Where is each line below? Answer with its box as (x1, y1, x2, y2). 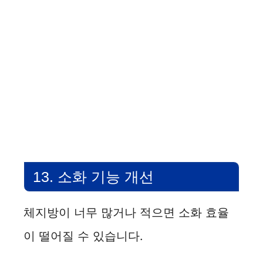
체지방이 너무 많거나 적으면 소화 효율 (23, 205, 229, 220)
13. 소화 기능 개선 (33, 168, 154, 186)
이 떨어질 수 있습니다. (23, 229, 143, 244)
